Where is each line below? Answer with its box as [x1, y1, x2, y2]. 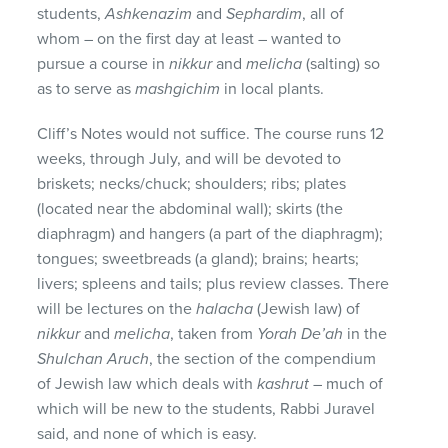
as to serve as [37, 78, 136, 99]
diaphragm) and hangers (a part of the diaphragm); [37, 223, 384, 244]
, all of [302, 3, 345, 24]
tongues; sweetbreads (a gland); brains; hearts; [37, 248, 360, 269]
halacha [196, 298, 254, 319]
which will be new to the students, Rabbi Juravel [37, 398, 376, 419]
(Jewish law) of [253, 298, 361, 319]
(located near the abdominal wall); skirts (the [37, 198, 344, 219]
